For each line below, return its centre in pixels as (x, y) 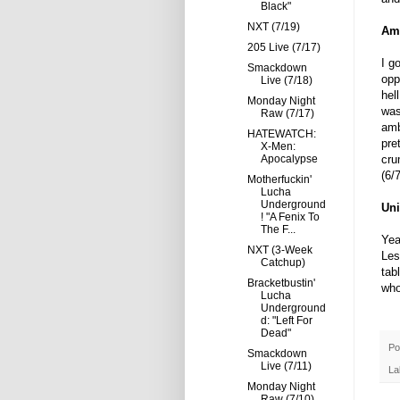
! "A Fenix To (290, 217)
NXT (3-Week (279, 250)
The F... (278, 229)
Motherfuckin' (279, 179)
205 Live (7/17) (283, 47)
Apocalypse (289, 159)
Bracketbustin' (281, 283)
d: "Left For (286, 321)
